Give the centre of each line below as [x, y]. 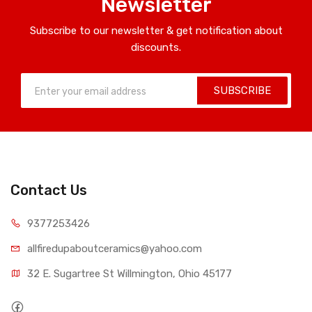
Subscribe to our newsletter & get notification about [156, 31]
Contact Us [49, 190]
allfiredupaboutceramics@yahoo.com [115, 249]
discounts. [156, 47]
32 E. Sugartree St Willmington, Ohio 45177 [130, 274]
